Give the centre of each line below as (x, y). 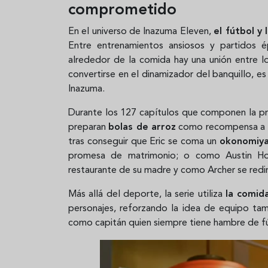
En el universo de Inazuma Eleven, (141, 31)
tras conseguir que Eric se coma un (144, 141)
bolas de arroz (142, 127)
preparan (89, 127)
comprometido (122, 10)
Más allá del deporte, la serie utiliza (147, 194)
